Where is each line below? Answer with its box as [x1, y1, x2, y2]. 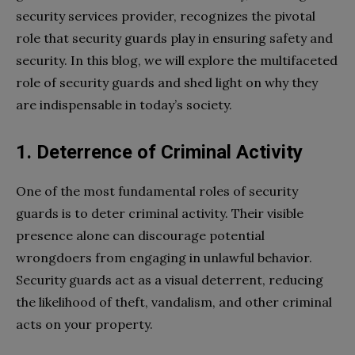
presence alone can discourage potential [16, 227, 265, 243]
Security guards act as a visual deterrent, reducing [16, 271, 323, 288]
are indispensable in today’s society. [16, 96, 232, 113]
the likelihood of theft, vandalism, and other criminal [16, 293, 332, 310]
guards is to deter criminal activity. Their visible [16, 204, 303, 221]
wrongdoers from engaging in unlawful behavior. [16, 249, 312, 265]
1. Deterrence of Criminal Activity [16, 140, 303, 163]
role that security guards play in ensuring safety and [16, 29, 333, 46]
